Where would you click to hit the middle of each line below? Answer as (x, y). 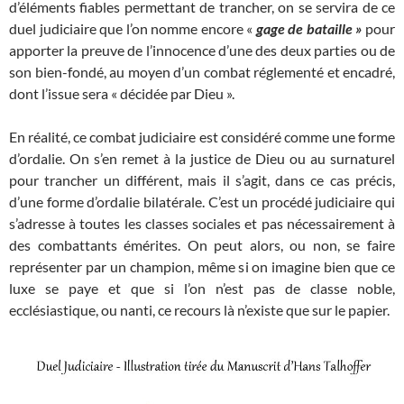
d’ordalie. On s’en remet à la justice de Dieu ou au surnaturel (202, 159)
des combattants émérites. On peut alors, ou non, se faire (202, 245)
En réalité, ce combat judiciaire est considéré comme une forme (202, 137)
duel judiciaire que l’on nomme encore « (133, 29)
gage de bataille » (309, 29)
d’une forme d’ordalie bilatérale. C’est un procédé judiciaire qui (202, 202)
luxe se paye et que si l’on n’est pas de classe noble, (202, 289)
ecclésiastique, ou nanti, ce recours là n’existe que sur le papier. (199, 310)
